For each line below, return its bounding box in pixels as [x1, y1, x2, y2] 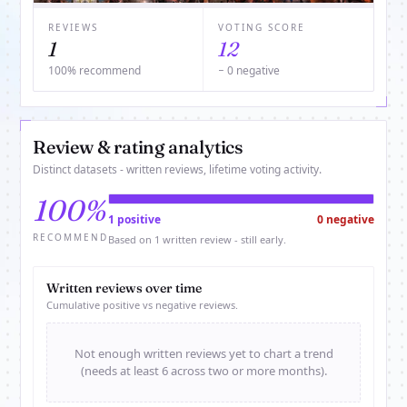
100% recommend [48, 63, 141, 79]
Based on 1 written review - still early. [108, 233, 286, 247]
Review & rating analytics [33, 135, 243, 159]
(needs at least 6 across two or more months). [80, 362, 327, 380]
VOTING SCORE [218, 21, 305, 35]
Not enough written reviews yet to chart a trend [74, 345, 333, 362]
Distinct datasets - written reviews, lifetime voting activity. [33, 162, 322, 178]
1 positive [108, 212, 161, 228]
